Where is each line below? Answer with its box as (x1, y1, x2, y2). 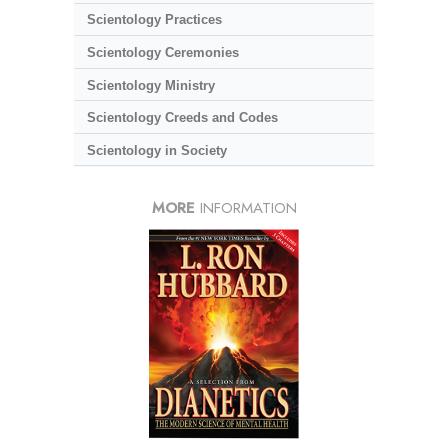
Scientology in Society (86, 142, 227, 158)
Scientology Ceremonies (86, 44, 239, 60)
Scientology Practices (86, 12, 222, 28)
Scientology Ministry (86, 77, 215, 93)
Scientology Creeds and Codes (86, 110, 278, 126)
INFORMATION (194, 197, 297, 220)
